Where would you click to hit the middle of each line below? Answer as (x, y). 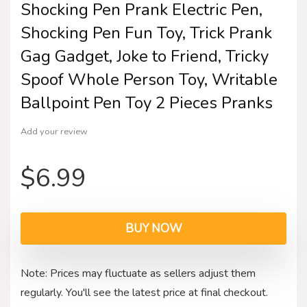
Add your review (54, 131)
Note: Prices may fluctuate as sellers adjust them (138, 273)
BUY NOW (153, 228)
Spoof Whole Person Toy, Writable (149, 79)
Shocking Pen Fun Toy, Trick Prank (146, 33)
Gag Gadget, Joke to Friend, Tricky (145, 56)
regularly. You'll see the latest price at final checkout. (144, 292)
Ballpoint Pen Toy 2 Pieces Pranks (147, 102)
